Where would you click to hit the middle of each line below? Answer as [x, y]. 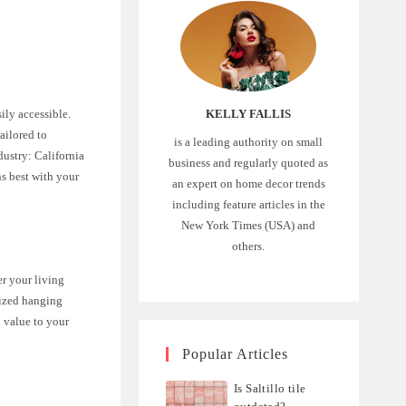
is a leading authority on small [249, 141]
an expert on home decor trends [248, 183]
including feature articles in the [248, 204]
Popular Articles [235, 353]
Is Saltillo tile [270, 388]
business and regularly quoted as [249, 162]
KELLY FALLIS [249, 113]
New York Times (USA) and [249, 225]
